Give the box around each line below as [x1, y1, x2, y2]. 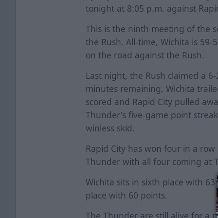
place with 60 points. [86, 189, 170, 201]
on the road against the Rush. [86, 49, 205, 61]
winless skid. [86, 122, 135, 134]
